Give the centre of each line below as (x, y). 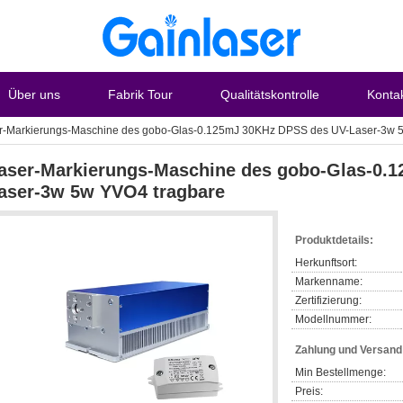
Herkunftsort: (326, 263)
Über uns (34, 94)
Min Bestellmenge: (340, 372)
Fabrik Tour (140, 94)
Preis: (309, 391)
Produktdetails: (334, 240)
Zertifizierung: (328, 300)
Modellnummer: (333, 319)
